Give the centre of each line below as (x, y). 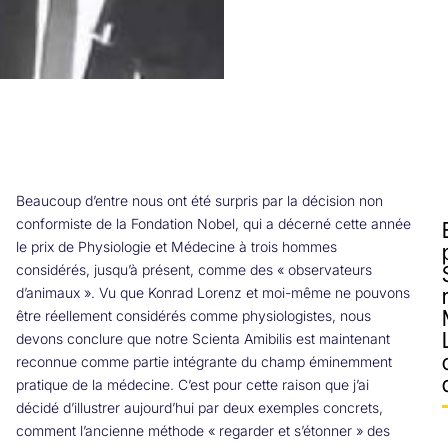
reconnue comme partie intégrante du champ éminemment (203, 361)
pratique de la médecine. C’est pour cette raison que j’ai (192, 384)
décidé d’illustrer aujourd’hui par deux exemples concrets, (199, 407)
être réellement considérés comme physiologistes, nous (193, 315)
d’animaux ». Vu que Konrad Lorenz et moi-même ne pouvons (212, 292)
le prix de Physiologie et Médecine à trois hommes (176, 246)
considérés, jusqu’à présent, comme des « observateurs (193, 269)
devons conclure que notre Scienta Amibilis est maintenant (202, 338)
